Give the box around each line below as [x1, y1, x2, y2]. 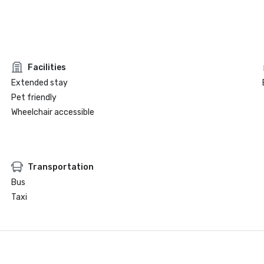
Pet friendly [11, 93, 57, 103]
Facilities [27, 62, 66, 72]
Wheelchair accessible [11, 107, 94, 117]
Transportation [27, 161, 94, 172]
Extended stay [11, 78, 68, 88]
